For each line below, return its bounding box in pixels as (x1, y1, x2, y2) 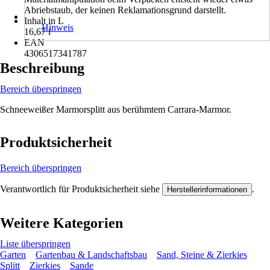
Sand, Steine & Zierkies (157, 249, 247, 260)
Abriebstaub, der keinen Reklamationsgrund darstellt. (24, 5, 226, 15)
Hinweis (42, 22, 74, 33)
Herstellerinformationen (167, 184, 247, 194)
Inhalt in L (24, 16, 64, 26)
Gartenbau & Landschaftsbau (36, 249, 147, 260)
